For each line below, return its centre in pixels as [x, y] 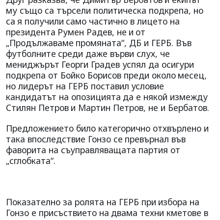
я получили [41, 21]
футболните [31, 53]
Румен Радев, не [92, 32]
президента [31, 32]
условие [148, 86]
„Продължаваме [40, 42]
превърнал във [155, 139]
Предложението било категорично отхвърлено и [107, 128]
